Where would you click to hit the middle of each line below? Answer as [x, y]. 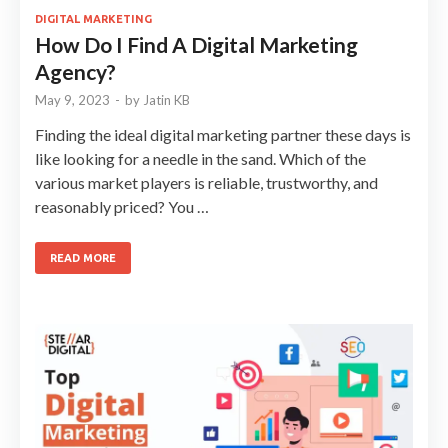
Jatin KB [166, 99]
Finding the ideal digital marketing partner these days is [223, 134]
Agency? [75, 71]
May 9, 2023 [72, 99]
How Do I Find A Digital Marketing [196, 44]
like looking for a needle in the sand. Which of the [200, 158]
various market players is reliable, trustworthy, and [206, 182]
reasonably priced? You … [122, 206]
